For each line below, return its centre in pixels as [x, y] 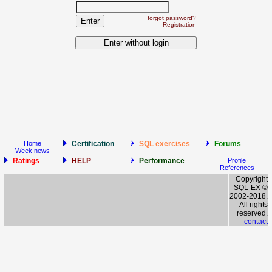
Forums [228, 144]
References [237, 168]
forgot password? [172, 18]
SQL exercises [165, 144]
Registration [179, 25]
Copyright [252, 179]
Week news [32, 151]
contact [256, 222]
